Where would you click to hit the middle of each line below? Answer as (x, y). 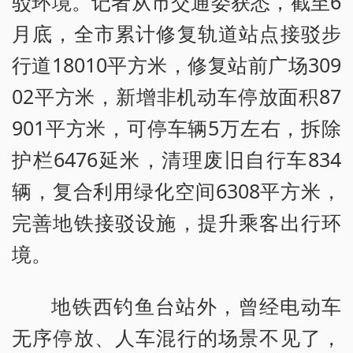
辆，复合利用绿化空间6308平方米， (176, 191)
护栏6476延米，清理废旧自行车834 (176, 160)
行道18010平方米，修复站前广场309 (176, 65)
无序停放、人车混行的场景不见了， (176, 338)
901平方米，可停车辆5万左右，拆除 (176, 128)
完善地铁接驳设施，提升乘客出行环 (176, 223)
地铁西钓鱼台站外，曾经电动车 (196, 306)
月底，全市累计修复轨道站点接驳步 (176, 33)
